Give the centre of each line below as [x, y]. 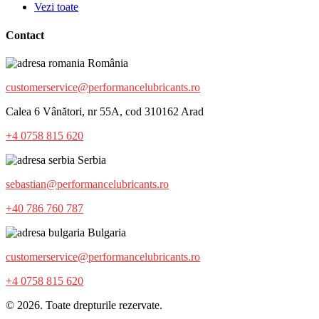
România [106, 63]
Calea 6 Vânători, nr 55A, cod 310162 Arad [105, 111]
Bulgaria [105, 232]
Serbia [90, 159]
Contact [25, 35]
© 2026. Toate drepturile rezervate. [84, 305]
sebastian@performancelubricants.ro [87, 184]
